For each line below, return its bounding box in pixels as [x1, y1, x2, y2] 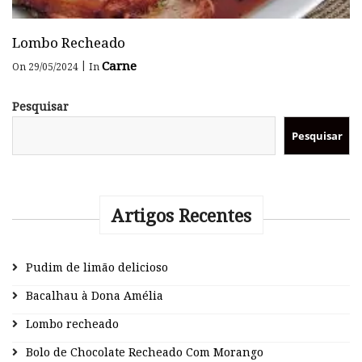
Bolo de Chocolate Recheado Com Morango [26, 344, 263, 360]
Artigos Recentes [111, 203, 251, 228]
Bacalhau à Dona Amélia [26, 288, 163, 304]
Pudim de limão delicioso [26, 259, 168, 276]
